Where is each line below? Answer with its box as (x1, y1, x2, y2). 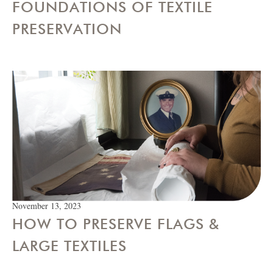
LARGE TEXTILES (12, 236, 127, 255)
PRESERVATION (12, 19, 122, 38)
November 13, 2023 (12, 199, 81, 211)
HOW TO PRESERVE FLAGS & (12, 214, 219, 233)
